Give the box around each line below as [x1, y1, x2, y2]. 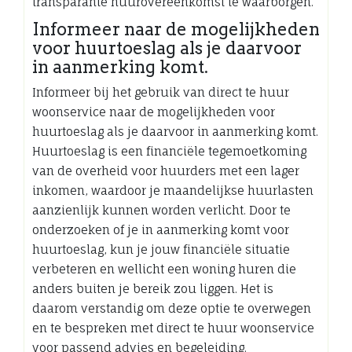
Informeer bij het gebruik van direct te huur [32, 84, 289, 100]
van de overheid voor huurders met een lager [32, 163, 299, 178]
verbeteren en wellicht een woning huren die [32, 261, 296, 277]
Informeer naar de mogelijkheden [32, 18, 320, 39]
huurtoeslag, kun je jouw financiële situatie [32, 241, 290, 257]
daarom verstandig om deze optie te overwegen [32, 300, 311, 316]
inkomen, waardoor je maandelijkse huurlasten [32, 182, 313, 198]
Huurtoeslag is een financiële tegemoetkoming [32, 143, 306, 159]
